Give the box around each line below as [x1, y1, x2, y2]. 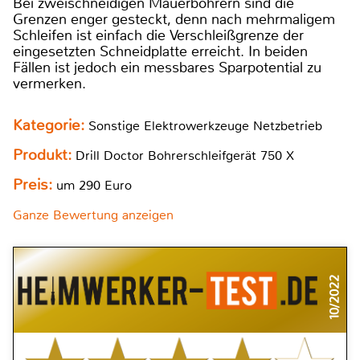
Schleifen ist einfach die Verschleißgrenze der [13, 26, 304, 46]
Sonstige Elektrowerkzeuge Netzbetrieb [88, 117, 322, 135]
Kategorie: [13, 116, 88, 136]
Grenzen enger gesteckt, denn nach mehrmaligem [13, 10, 335, 30]
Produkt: [13, 145, 76, 166]
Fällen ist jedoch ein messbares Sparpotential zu [13, 58, 321, 78]
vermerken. [13, 74, 86, 94]
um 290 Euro [52, 177, 132, 194]
